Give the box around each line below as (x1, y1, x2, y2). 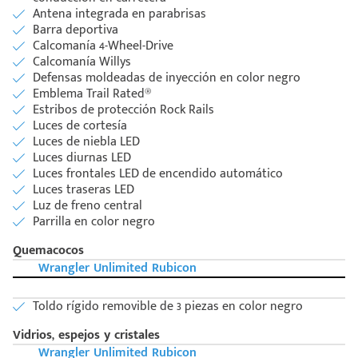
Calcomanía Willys (33, 51, 131, 74)
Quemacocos (13, 240, 84, 262)
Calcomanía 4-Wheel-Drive (33, 35, 173, 58)
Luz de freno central (33, 195, 142, 217)
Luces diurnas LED (33, 147, 131, 169)
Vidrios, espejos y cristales (13, 324, 160, 347)
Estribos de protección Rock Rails (33, 99, 214, 121)
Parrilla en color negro (33, 211, 155, 233)
